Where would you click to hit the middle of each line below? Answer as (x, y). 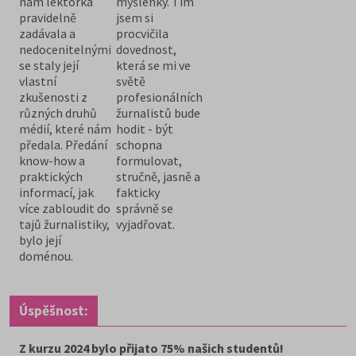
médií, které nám (65, 128)
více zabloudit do (65, 208)
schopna (139, 144)
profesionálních (159, 97)
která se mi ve (153, 65)
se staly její (49, 65)
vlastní (38, 81)
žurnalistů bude (158, 112)
